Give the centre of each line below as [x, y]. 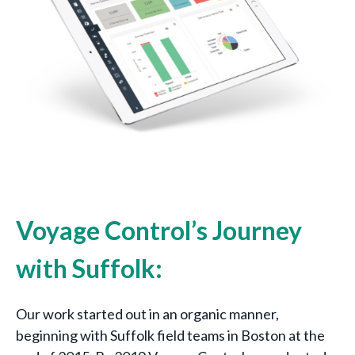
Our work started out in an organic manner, [147, 314]
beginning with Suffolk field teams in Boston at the [170, 336]
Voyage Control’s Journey [159, 231]
